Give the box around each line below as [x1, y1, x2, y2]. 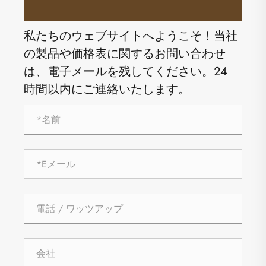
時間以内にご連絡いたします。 [24, 81, 190, 99]
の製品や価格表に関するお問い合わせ [24, 45, 226, 63]
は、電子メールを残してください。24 [24, 63, 227, 81]
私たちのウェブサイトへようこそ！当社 [24, 27, 237, 45]
